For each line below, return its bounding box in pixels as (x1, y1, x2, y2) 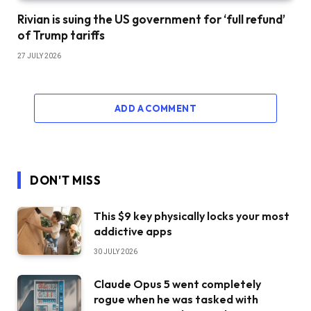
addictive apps (94, 224, 172, 239)
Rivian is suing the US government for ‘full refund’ (17, 12, 285, 27)
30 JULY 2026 (94, 248, 137, 256)
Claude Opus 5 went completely (94, 277, 261, 292)
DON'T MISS (30, 173, 101, 188)
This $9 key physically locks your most (94, 209, 289, 224)
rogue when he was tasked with (94, 292, 258, 307)
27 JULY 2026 (17, 52, 61, 60)
